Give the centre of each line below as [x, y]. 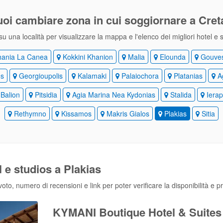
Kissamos [75, 113]
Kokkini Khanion [87, 57]
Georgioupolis [40, 76]
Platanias [187, 76]
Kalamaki [91, 76]
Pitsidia [45, 95]
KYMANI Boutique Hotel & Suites [137, 212]
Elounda [171, 57]
